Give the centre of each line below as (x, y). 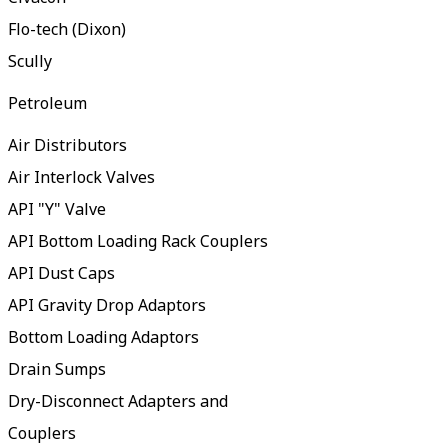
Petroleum (47, 102)
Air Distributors (67, 144)
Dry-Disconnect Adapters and (118, 400)
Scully (30, 60)
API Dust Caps (61, 272)
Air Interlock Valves (81, 176)
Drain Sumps (57, 368)
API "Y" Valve (57, 208)
